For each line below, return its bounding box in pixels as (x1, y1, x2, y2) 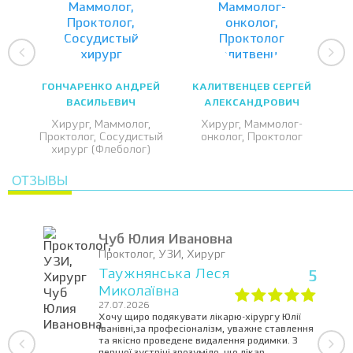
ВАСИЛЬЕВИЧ (66, 98, 136, 108)
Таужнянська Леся (98, 267, 229, 281)
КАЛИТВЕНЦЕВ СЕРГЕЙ (192, 83, 312, 92)
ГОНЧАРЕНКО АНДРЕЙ (42, 83, 161, 92)
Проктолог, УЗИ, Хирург (98, 248, 225, 260)
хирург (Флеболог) (50, 144, 151, 155)
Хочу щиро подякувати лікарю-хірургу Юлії (98, 313, 301, 322)
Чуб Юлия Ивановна (98, 232, 232, 247)
